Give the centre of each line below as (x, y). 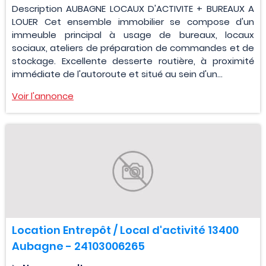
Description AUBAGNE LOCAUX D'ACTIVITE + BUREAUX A (133, 9)
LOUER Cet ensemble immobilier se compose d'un (133, 22)
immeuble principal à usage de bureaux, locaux (133, 35)
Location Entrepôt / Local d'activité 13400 (125, 230)
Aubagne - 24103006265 (78, 246)
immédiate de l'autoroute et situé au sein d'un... (117, 74)
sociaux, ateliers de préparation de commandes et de (133, 48)
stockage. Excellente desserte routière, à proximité (133, 61)
